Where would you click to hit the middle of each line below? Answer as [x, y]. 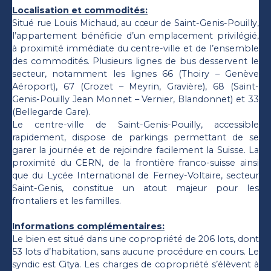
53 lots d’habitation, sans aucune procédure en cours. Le [135, 252]
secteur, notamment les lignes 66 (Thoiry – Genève [135, 74]
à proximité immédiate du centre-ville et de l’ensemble [135, 49]
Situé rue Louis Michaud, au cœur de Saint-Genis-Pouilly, [135, 23]
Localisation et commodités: [80, 11]
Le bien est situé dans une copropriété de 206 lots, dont [135, 239]
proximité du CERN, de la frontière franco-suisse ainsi [135, 163]
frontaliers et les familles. [67, 201]
